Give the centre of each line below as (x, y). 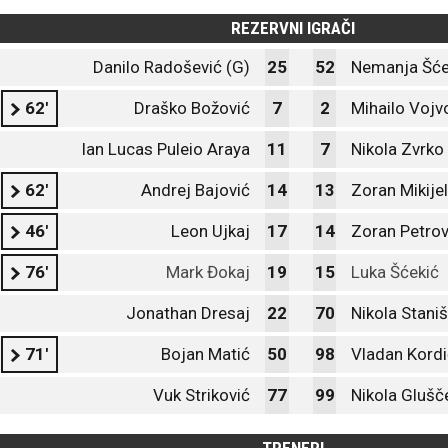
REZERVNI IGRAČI (292, 28)
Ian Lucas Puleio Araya (165, 149)
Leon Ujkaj (210, 231)
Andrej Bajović (195, 190)
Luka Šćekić (395, 272)
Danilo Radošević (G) (171, 67)
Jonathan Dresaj (188, 313)
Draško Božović (192, 108)
